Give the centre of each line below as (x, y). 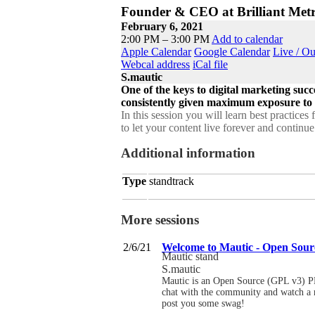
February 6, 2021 (162, 26)
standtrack (172, 181)
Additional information (188, 153)
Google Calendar (232, 51)
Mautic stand (190, 256)
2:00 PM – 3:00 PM (166, 39)
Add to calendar (247, 39)
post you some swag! (203, 303)
